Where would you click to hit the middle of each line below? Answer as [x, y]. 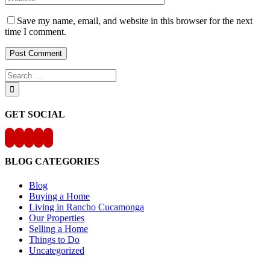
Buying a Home [59, 196]
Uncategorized [57, 250]
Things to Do [54, 239]
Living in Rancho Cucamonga [86, 207]
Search [17, 74]
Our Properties [57, 218]
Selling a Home [58, 228]
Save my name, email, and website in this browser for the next [135, 20]
